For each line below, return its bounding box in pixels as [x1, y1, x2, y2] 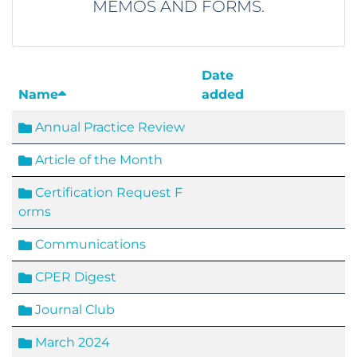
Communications [32, 237, 146, 252]
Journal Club [32, 302, 115, 317]
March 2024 [32, 335, 110, 350]
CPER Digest [32, 269, 116, 284]
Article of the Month [32, 152, 163, 167]
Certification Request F [32, 185, 182, 200]
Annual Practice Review [32, 120, 185, 135]
